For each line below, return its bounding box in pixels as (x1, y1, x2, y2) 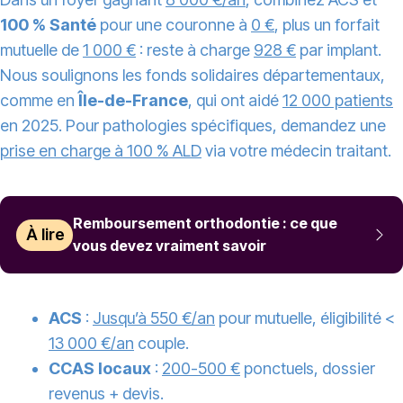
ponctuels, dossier (240, 359, 375, 379)
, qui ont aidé (188, 91, 282, 111)
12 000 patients (282, 91, 393, 111)
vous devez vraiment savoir (73, 237, 267, 255)
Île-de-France (78, 91, 188, 111)
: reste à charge (136, 40, 254, 60)
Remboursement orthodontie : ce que (73, 214, 338, 233)
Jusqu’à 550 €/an (93, 309, 215, 328)
